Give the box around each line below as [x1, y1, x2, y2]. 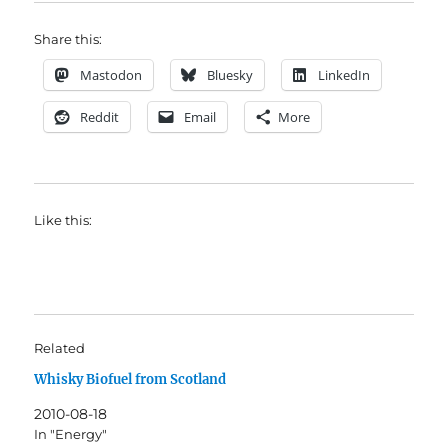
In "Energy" [34, 426, 108, 443]
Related [34, 340, 86, 357]
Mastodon [80, 66, 143, 85]
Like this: [34, 212, 93, 229]
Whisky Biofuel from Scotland [34, 371, 227, 389]
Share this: [34, 31, 103, 48]
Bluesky [207, 66, 254, 85]
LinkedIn [318, 66, 371, 85]
